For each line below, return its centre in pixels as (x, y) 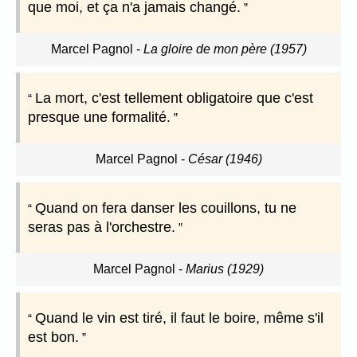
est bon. (53, 337)
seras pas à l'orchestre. (102, 228)
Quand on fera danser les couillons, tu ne (166, 208)
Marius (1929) (225, 269)
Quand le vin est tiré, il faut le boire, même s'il (179, 318)
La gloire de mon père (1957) (225, 49)
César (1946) (225, 159)
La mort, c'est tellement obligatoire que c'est (174, 98)
